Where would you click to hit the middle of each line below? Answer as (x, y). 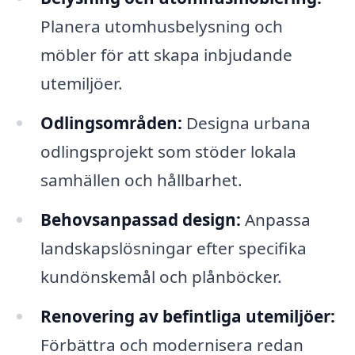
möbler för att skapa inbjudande (166, 54)
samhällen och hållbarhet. (141, 179)
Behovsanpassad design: (140, 219)
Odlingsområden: (111, 122)
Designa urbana (246, 122)
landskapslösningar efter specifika (173, 248)
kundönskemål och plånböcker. (161, 276)
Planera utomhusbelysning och (161, 26)
